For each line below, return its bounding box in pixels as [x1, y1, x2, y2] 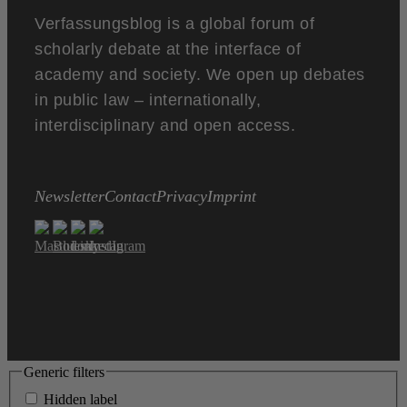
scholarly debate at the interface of [35, 39, 301, 58]
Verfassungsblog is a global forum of [35, 14, 314, 33]
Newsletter [35, 186, 104, 205]
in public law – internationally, [35, 90, 261, 109]
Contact [104, 186, 156, 205]
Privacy [156, 186, 207, 205]
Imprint [207, 186, 256, 205]
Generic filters [24, 363, 104, 380]
